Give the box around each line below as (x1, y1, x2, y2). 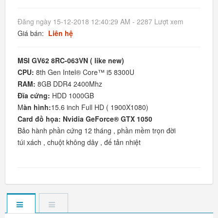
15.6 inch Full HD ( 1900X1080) (51, 102, 150, 112)
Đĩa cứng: (18, 91, 50, 100)
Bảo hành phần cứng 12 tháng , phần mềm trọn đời (18, 126, 176, 135)
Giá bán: (18, 28, 46, 38)
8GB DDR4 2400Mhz (36, 79, 102, 89)
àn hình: (23, 102, 51, 112)
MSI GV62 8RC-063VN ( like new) (18, 55, 124, 65)
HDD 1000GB (50, 91, 94, 100)
